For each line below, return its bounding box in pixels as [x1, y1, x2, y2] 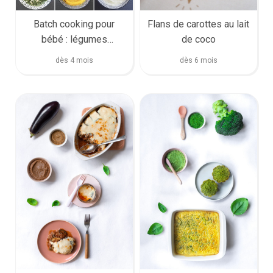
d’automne [52, 48, 96, 60]
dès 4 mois [55, 55, 93, 65]
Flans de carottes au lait [147, 18, 250, 30]
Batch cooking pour [34, 18, 115, 30]
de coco [181, 33, 216, 45]
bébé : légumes [41, 33, 107, 45]
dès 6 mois [179, 55, 218, 65]
